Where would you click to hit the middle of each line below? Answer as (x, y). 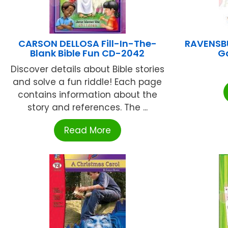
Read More (87, 131)
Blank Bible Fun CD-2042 (88, 53)
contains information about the (87, 95)
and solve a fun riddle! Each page (88, 82)
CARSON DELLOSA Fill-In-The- (87, 44)
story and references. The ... (87, 108)
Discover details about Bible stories (87, 69)
